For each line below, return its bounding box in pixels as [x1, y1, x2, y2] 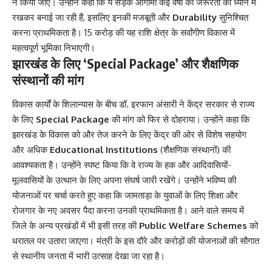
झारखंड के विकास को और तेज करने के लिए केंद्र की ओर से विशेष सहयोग [12, 128, 246, 140]
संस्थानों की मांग [12, 72, 84, 89]
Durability [172, 12, 217, 24]
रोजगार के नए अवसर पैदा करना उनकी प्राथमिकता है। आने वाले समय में [12, 204, 244, 216]
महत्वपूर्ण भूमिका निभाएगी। [12, 42, 95, 54]
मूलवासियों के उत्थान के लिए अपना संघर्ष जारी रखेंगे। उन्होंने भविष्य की [12, 174, 236, 186]
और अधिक [12, 143, 50, 155]
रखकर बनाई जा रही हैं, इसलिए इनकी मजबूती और [12, 12, 172, 24]
